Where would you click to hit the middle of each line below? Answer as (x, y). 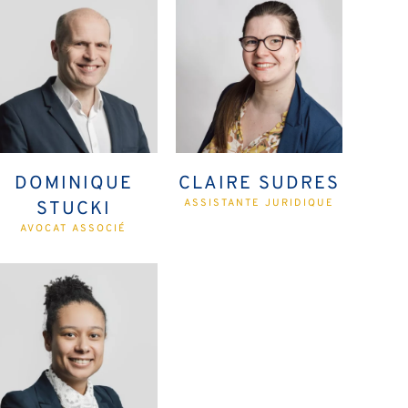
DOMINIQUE (73, 184)
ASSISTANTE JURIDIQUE (259, 204)
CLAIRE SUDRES (259, 184)
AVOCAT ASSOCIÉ (74, 229)
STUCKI (73, 210)
